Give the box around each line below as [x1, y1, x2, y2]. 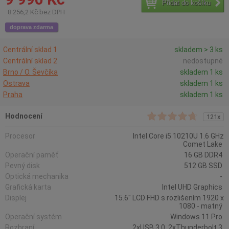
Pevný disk [5, 162, 41, 170]
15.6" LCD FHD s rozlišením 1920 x [114, 194, 224, 202]
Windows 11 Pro [170, 213, 224, 221]
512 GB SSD [184, 162, 224, 170]
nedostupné [183, 57, 223, 65]
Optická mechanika [5, 172, 70, 180]
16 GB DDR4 [184, 151, 224, 159]
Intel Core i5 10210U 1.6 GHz [133, 132, 224, 140]
